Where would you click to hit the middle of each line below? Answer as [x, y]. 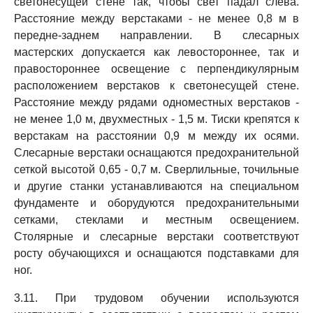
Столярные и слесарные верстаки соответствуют [156, 236]
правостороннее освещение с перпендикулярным [156, 69]
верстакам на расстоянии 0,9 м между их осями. [156, 136]
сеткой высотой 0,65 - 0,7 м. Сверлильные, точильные [156, 169]
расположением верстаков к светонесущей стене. [156, 86]
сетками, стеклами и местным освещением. [156, 220]
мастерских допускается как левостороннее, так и [156, 52]
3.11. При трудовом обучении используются [156, 298]
